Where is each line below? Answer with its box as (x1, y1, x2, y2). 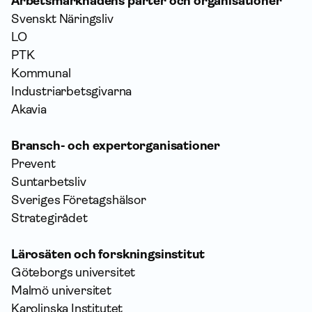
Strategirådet (11, 210, 88, 225)
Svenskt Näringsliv (11, 11, 114, 26)
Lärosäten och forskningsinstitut (11, 247, 205, 261)
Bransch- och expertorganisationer (11, 138, 221, 153)
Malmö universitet (11, 283, 111, 297)
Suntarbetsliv (11, 174, 86, 189)
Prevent (11, 156, 56, 171)
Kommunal (11, 65, 71, 80)
